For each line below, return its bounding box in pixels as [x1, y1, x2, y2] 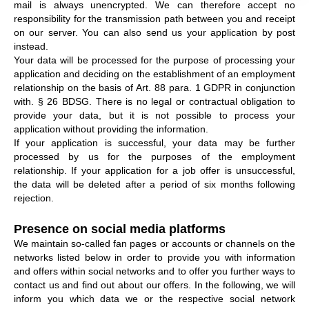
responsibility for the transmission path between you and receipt [14, 12, 295, 24]
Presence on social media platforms [14, 221, 226, 236]
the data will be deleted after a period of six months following [14, 178, 295, 190]
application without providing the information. [14, 123, 208, 134]
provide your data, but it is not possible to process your [14, 109, 295, 121]
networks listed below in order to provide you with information [14, 251, 295, 263]
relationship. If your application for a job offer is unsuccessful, [14, 164, 295, 176]
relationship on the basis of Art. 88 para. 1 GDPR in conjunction [14, 81, 295, 93]
